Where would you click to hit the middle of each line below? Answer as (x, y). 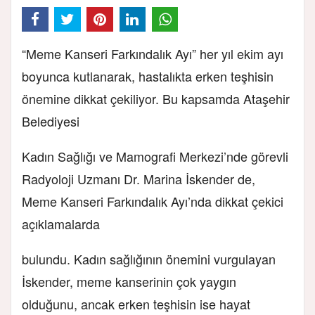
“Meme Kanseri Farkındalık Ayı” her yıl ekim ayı (153, 53)
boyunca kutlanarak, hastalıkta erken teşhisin (148, 76)
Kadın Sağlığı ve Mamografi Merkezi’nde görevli (155, 156)
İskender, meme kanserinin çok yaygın (129, 281)
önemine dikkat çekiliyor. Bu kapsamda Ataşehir (156, 98)
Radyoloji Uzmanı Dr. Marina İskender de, (139, 178)
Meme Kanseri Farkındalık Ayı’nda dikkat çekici (153, 201)
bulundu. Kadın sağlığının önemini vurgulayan (149, 258)
